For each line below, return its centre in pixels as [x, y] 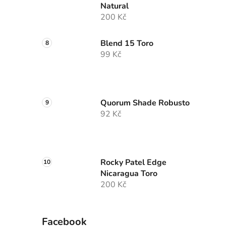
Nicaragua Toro [129, 174]
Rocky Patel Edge [133, 163]
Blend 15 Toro [127, 44]
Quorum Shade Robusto [145, 103]
